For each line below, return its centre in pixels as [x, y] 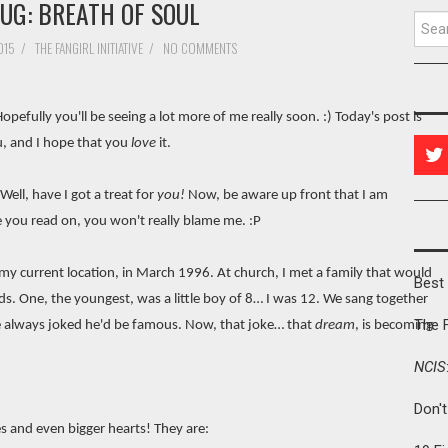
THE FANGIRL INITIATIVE [88, 48]
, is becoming [394, 325]
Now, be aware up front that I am [286, 195]
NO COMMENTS [201, 48]
